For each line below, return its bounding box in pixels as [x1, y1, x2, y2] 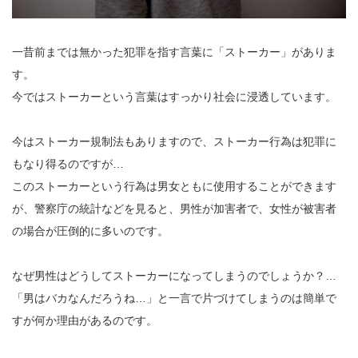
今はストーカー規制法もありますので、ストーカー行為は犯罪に [12, 135, 336, 149]
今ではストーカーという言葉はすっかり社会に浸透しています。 [12, 90, 336, 104]
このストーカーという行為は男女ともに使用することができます [12, 180, 336, 193]
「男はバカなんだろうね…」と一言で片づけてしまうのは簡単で [12, 292, 336, 305]
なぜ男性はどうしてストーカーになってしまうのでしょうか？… [12, 269, 336, 283]
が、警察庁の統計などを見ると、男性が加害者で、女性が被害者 [12, 202, 336, 216]
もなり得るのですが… [12, 157, 124, 171]
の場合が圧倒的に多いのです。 [12, 225, 169, 238]
